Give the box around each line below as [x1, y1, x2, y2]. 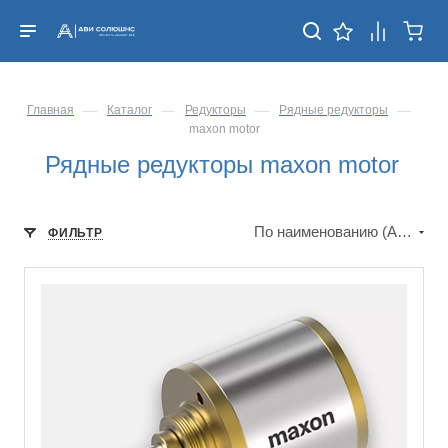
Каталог [107, 103, 152, 117]
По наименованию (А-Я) [397, 223, 412, 240]
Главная [27, 103, 74, 117]
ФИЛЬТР [48, 226, 103, 239]
